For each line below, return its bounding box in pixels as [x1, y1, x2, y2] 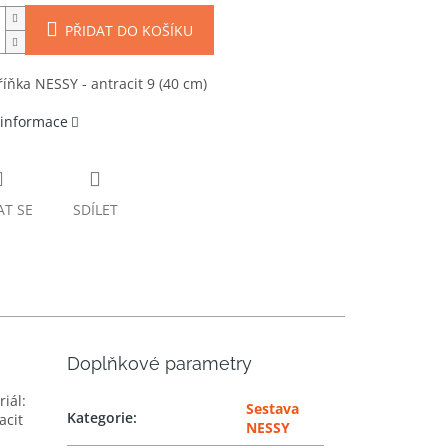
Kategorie [67, 408, 134, 428]
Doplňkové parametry [67, 353, 253, 375]
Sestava [246, 399, 300, 419]
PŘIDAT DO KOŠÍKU [64, 21, 193, 41]
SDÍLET [72, 200, 118, 220]
